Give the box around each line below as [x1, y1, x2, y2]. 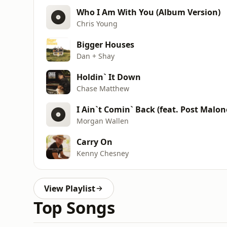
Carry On [77, 136, 112, 147]
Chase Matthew [77, 83, 129, 93]
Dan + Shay [77, 51, 115, 61]
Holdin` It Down [77, 71, 141, 83]
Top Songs [33, 196, 115, 219]
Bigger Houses [77, 39, 134, 50]
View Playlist [44, 183, 95, 194]
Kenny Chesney [77, 148, 129, 158]
